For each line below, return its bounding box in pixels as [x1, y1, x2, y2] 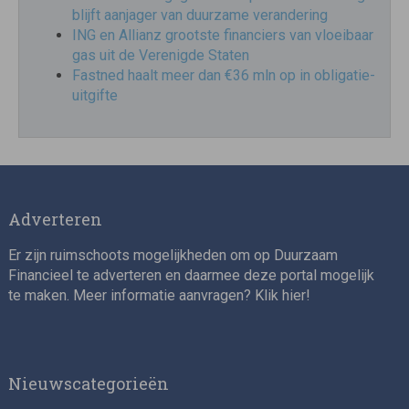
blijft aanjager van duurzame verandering [72, 5, 328, 24]
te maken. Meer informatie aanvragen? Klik [7, 286, 282, 304]
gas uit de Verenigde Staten [72, 46, 249, 64]
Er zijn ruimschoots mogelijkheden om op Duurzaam [7, 246, 338, 264]
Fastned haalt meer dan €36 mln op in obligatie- [72, 66, 375, 84]
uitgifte [72, 86, 118, 104]
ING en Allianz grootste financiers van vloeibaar [72, 26, 373, 44]
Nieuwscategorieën [7, 372, 169, 394]
